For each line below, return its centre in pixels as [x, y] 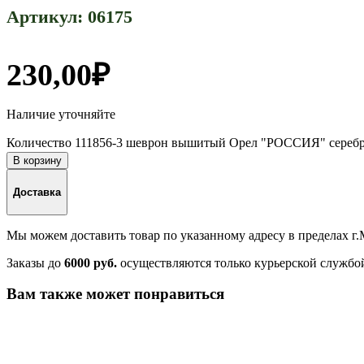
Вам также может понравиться [115, 294]
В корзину [37, 161]
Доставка [37, 192]
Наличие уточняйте [61, 115]
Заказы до [35, 262]
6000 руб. [91, 262]
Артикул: [47, 17]
